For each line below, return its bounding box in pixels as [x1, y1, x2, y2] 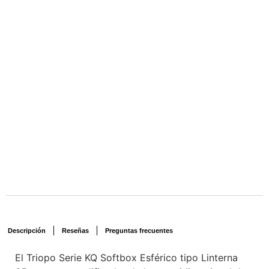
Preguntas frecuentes [105, 227, 173, 235]
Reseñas [62, 227, 89, 235]
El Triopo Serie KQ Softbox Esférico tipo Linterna [15, 252, 238, 264]
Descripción [8, 227, 46, 235]
